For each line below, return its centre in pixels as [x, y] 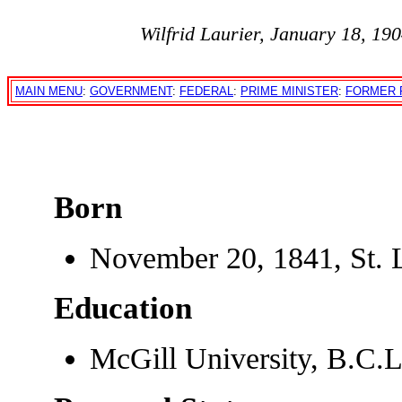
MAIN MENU [49, 91]
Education [122, 308]
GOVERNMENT [131, 91]
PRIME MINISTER [289, 91]
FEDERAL [206, 91]
